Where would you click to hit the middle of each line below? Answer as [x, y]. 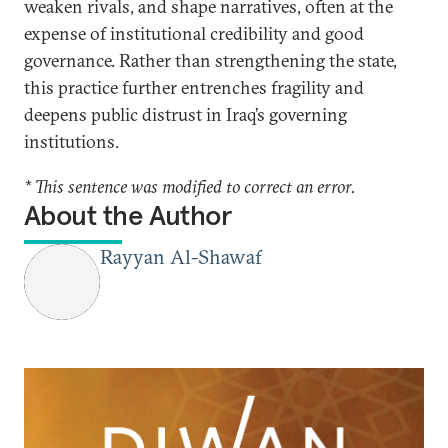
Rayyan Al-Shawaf [181, 256]
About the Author [128, 215]
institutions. [71, 141]
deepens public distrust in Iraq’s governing [185, 114]
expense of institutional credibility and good [194, 33]
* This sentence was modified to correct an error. [190, 186]
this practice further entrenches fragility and [194, 87]
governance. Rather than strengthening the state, [210, 60]
